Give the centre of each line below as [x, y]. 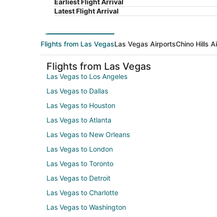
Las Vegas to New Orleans [88, 134]
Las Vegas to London [80, 149]
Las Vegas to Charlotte [82, 192]
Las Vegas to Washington [86, 207]
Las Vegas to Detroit [78, 178]
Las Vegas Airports [145, 44]
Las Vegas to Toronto [80, 163]
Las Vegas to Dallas [77, 91]
